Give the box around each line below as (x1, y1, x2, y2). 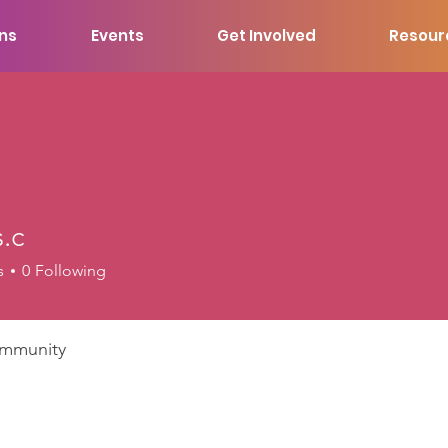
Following (35, 261, 106, 280)
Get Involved (216, 25, 316, 46)
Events (90, 25, 144, 46)
